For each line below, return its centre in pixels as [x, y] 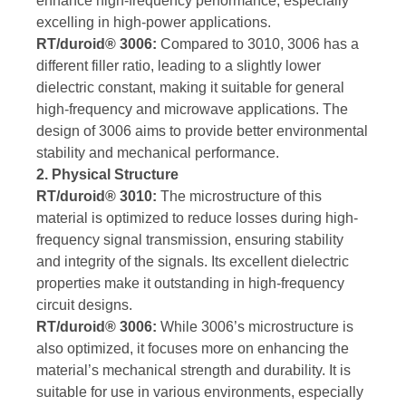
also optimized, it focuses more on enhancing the [193, 349]
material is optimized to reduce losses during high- [197, 218]
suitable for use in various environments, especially [200, 392]
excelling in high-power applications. [154, 23]
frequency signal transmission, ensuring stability [190, 240]
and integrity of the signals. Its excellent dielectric [193, 262]
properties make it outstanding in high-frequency [190, 284]
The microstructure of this [239, 197]
